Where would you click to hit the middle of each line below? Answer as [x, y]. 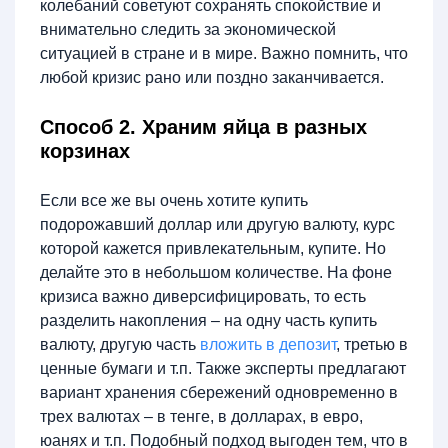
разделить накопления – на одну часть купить [208, 320]
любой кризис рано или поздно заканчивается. [212, 77]
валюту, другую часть [120, 344]
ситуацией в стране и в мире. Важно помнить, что [224, 53]
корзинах [85, 151]
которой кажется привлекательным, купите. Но [213, 248]
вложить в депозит [268, 344]
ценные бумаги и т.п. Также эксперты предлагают [223, 368]
